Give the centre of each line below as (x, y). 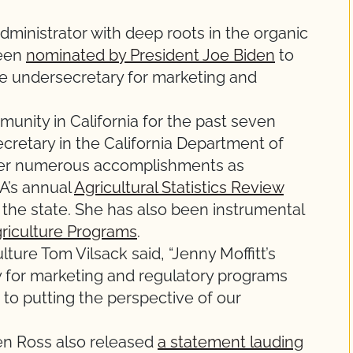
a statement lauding (230, 342)
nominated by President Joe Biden (150, 55)
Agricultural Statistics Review (179, 188)
